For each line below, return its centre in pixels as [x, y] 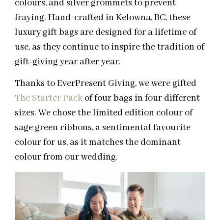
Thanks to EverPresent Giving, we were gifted [106, 84]
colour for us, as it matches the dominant [98, 143]
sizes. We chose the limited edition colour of [104, 113]
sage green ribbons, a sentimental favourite [103, 128]
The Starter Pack [49, 98]
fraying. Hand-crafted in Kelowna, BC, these [103, 17]
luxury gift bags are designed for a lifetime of [106, 32]
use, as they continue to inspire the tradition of [110, 47]
